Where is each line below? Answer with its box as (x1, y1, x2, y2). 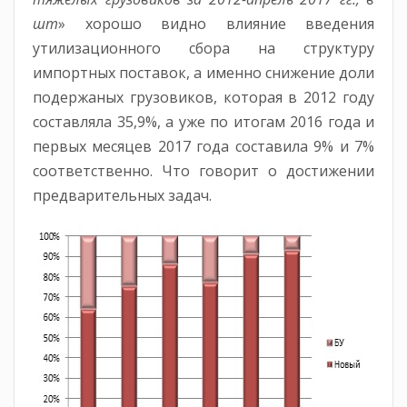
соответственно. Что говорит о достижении (33, 161, 374, 182)
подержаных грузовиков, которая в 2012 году (33, 87, 374, 108)
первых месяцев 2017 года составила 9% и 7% (33, 136, 374, 157)
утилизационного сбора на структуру (33, 38, 374, 59)
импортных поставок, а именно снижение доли (33, 63, 374, 84)
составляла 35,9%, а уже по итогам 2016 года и (33, 112, 374, 133)
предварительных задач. (33, 185, 212, 206)
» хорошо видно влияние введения (58, 14, 374, 35)
